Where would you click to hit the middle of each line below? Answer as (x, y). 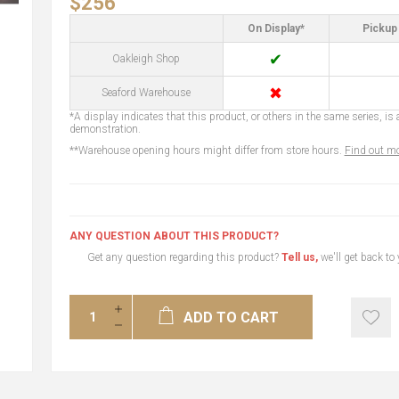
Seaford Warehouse (147, 93)
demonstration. (105, 129)
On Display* (276, 28)
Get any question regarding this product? (184, 257)
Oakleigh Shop (147, 59)
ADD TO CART (232, 318)
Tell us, (299, 257)
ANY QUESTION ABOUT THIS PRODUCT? (174, 236)
